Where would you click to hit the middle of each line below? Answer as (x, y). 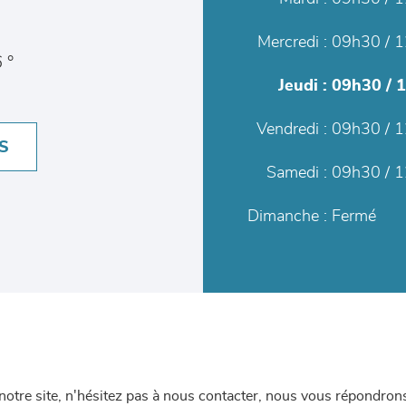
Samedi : (297, 173)
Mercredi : (292, 43)
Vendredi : (292, 130)
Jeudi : (303, 86)
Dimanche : (287, 217)
